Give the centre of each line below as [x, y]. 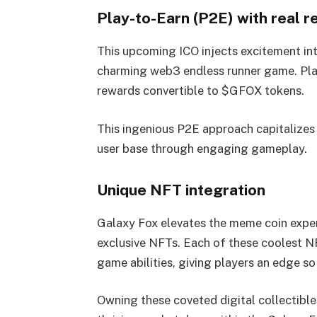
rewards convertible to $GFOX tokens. [202, 91]
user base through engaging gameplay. [202, 149]
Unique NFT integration [181, 190]
